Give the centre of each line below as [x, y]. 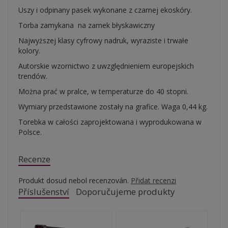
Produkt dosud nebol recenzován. [75, 180]
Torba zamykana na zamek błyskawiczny [87, 25]
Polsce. [30, 132]
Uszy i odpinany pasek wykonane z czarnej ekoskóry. [105, 10]
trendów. [33, 76]
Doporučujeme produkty [125, 192]
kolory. [29, 51]
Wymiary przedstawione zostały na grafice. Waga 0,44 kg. [113, 107]
